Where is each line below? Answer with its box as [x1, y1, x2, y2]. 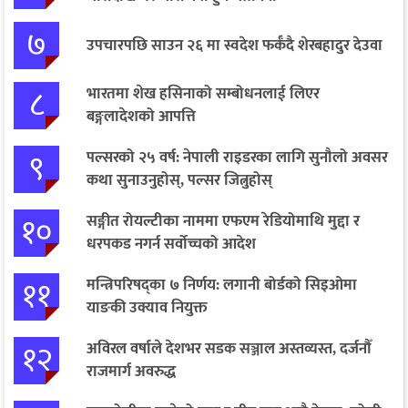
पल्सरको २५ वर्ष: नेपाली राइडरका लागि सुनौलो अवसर [87, 145, 388, 171]
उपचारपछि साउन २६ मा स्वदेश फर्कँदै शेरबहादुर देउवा [87, 32, 382, 58]
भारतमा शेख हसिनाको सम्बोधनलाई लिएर [87, 81, 320, 107]
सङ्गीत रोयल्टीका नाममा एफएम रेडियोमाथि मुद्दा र [87, 209, 360, 235]
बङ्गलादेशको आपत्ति [87, 104, 196, 130]
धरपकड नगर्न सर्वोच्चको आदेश [87, 231, 256, 258]
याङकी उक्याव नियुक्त [87, 295, 208, 321]
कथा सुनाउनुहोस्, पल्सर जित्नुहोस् [87, 168, 272, 194]
